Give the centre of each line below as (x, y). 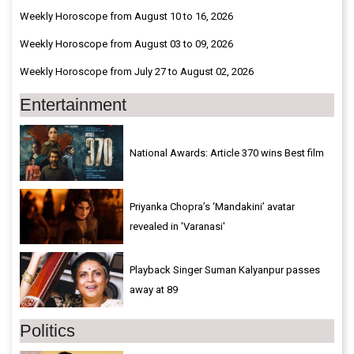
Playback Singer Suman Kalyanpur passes (225, 270)
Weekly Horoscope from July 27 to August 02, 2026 (137, 72)
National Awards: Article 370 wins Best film (227, 153)
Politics (47, 331)
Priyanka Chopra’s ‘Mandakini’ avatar (212, 207)
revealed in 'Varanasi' (177, 227)
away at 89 (154, 290)
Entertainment (73, 105)
